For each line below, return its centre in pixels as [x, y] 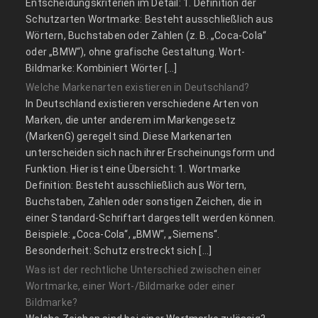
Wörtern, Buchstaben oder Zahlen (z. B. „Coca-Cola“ [146, 36]
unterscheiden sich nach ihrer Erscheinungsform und [150, 153]
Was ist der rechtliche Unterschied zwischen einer [144, 270]
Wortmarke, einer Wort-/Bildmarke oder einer [130, 286]
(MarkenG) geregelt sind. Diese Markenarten [129, 137]
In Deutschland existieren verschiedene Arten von [142, 104]
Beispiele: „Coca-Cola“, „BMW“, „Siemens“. [123, 235]
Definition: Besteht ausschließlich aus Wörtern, [136, 186]
